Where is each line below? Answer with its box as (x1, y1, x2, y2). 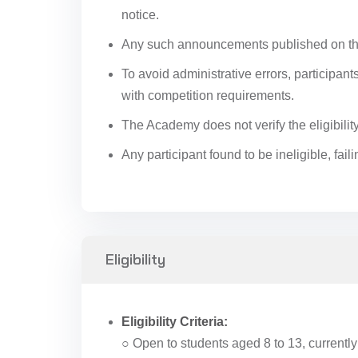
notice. (121, 8, 159, 22)
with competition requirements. (121, 89, 294, 102)
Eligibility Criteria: (121, 315, 228, 328)
